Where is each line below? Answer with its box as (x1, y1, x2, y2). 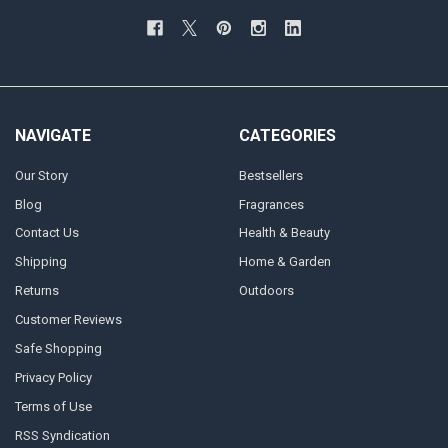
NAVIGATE (14, 126, 91, 146)
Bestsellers (238, 167, 303, 183)
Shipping (14, 254, 67, 270)
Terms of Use (14, 399, 92, 415)
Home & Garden (238, 254, 331, 270)
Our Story (14, 167, 68, 183)
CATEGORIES (238, 126, 336, 146)
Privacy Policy (14, 370, 92, 386)
